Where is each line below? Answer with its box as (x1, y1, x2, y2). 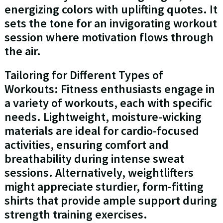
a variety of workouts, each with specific (4, 95, 212, 111)
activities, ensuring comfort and (4, 137, 169, 153)
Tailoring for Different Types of (4, 67, 163, 83)
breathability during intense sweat (4, 151, 184, 167)
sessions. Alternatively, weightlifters (4, 165, 194, 181)
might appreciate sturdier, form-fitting (4, 179, 204, 195)
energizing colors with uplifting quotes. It (4, 1, 218, 17)
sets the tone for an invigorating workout (4, 15, 217, 31)
